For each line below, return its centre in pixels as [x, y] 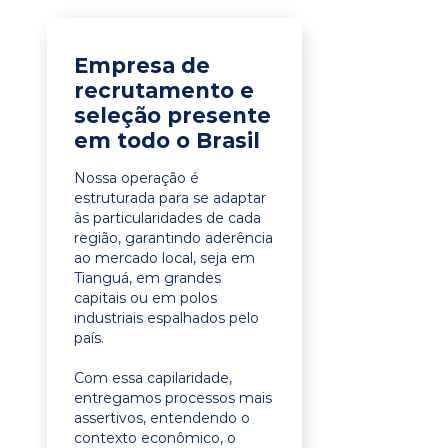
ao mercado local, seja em [164, 258]
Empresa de [142, 65]
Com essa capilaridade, [153, 378]
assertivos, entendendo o [162, 418]
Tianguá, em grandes [147, 278]
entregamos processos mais [173, 398]
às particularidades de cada [167, 218]
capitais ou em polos [145, 298]
